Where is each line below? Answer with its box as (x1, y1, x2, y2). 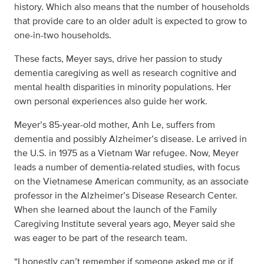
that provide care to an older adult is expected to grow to (14, 14, 247, 28)
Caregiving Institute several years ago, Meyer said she (14, 217, 235, 230)
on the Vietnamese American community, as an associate (14, 174, 249, 188)
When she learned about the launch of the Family (14, 203, 217, 216)
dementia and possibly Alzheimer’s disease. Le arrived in (14, 132, 247, 146)
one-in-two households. (14, 28, 111, 42)
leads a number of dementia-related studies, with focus (14, 160, 240, 174)
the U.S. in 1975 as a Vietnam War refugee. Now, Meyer (14, 146, 239, 160)
